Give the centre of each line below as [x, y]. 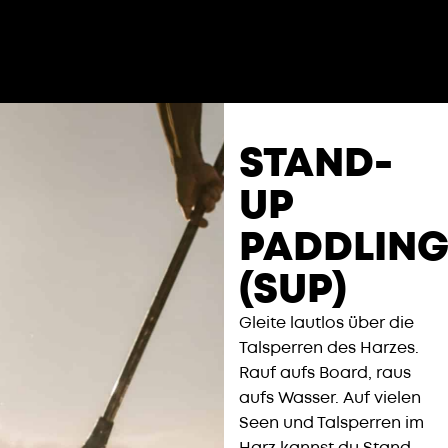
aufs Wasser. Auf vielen [330, 398]
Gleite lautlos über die [326, 323]
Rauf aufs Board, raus [325, 373]
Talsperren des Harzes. [329, 348]
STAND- [316, 163]
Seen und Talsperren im [331, 423]
